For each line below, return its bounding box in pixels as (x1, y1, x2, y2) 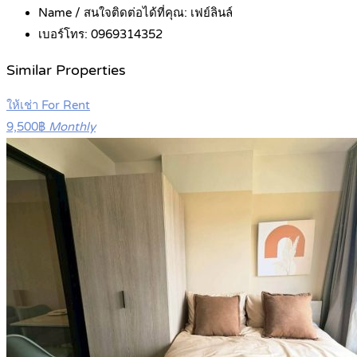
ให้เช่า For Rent (6, 98, 90, 113)
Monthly (49, 120, 96, 135)
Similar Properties (6, 61, 126, 79)
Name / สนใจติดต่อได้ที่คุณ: (38, 6, 190, 21)
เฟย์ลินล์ (190, 6, 233, 21)
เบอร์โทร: (38, 27, 91, 42)
